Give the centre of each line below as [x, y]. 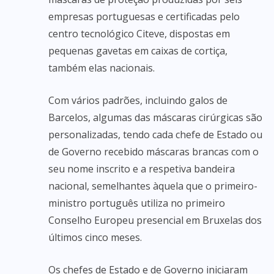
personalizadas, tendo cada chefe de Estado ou [155, 135]
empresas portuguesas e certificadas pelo [144, 17]
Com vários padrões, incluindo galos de [138, 100]
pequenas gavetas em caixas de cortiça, [138, 51]
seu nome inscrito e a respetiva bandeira [142, 169]
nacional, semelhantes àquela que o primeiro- [153, 186]
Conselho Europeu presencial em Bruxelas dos [155, 220]
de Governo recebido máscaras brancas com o [154, 152]
